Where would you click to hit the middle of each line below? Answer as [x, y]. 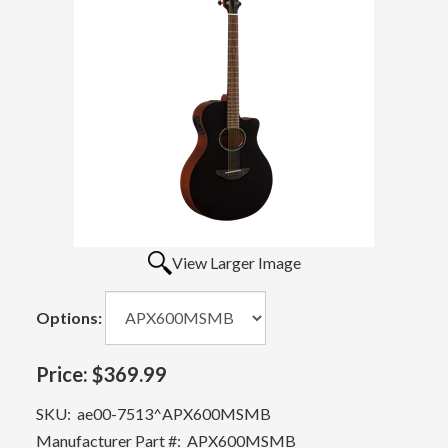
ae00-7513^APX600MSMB [171, 413]
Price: [62, 373]
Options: [69, 318]
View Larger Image [236, 262]
